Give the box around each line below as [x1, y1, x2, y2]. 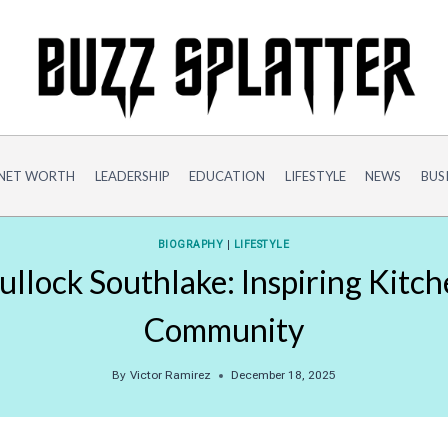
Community [144, 310, 304, 350]
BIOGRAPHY [158, 237, 224, 251]
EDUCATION [189, 167, 266, 184]
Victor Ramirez [129, 368, 211, 383]
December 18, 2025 [230, 368, 336, 383]
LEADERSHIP [94, 167, 170, 184]
